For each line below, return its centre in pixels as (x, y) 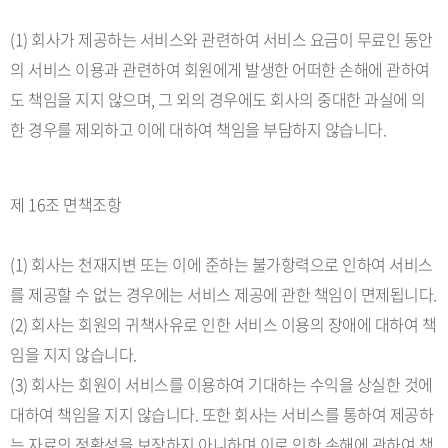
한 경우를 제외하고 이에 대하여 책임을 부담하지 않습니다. (198, 129)
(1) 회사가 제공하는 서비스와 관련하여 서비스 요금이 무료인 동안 (221, 39)
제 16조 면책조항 (65, 204)
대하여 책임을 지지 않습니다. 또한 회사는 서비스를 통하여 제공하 (221, 414)
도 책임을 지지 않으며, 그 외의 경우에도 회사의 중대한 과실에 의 (218, 99)
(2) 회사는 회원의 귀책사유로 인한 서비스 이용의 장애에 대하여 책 (223, 324)
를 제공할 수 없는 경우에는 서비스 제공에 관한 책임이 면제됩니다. (223, 294)
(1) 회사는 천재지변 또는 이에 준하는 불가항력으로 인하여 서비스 (221, 264)
